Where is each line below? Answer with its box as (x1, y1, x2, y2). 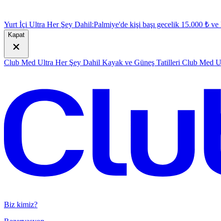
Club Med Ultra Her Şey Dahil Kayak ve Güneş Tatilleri (4, 58, 180, 67)
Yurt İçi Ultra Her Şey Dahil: (4, 20, 94, 29)
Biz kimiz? (4, 200, 37, 209)
